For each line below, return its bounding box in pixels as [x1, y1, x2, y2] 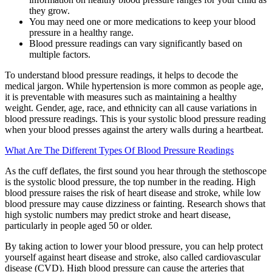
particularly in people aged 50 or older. [5, 220, 152, 231]
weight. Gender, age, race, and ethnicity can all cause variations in [5, 103, 257, 114]
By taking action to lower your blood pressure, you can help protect [5, 241, 263, 252]
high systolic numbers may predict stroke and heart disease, [5, 209, 231, 220]
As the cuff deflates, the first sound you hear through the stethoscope [5, 166, 267, 177]
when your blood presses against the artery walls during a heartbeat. [5, 124, 263, 135]
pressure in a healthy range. [29, 27, 134, 38]
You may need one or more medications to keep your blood [29, 16, 256, 27]
